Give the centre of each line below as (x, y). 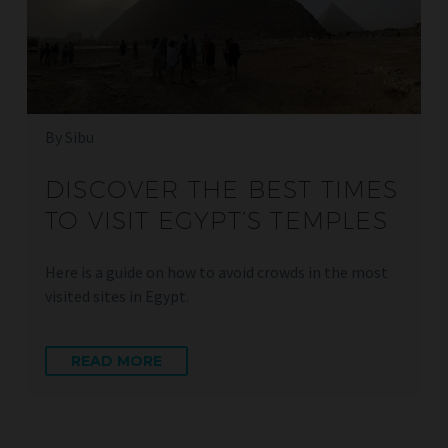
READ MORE (116, 361)
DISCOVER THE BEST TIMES (222, 189)
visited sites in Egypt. (117, 296)
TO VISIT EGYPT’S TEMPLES (216, 220)
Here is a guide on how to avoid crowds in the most (216, 272)
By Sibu (69, 137)
